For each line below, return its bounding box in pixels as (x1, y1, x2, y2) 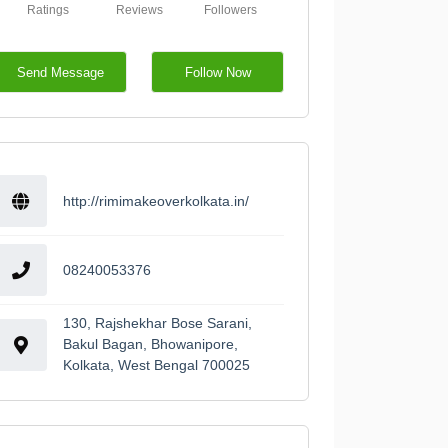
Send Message (17, 64, 105, 80)
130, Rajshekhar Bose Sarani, (62, 315, 252, 332)
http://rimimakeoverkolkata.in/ (62, 192, 249, 209)
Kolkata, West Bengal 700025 (62, 357, 250, 374)
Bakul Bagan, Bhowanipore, (62, 336, 238, 353)
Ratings (27, 3, 70, 18)
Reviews (115, 3, 163, 18)
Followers (203, 3, 257, 18)
